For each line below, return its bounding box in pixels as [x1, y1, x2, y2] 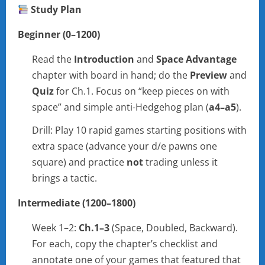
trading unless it [143, 156, 218, 169]
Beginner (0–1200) [18, 28, 100, 41]
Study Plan [31, 3, 82, 17]
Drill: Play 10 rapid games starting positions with [32, 124, 247, 137]
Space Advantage [156, 53, 237, 66]
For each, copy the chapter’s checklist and [32, 237, 218, 251]
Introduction [74, 53, 134, 66]
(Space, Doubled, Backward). [109, 221, 238, 235]
